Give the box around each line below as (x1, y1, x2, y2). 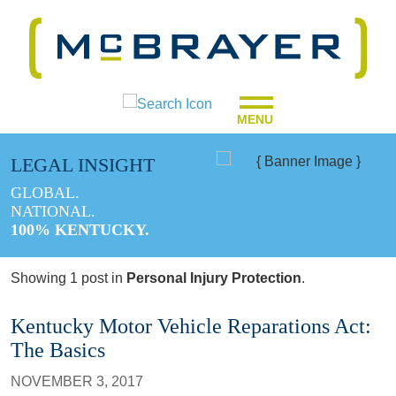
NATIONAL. (11, 202, 95, 220)
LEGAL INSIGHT (11, 153, 155, 176)
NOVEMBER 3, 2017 (11, 373, 143, 389)
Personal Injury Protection (126, 270, 301, 286)
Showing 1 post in (11, 270, 126, 286)
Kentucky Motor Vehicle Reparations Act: (11, 314, 371, 338)
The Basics (11, 338, 105, 362)
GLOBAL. (11, 183, 80, 202)
